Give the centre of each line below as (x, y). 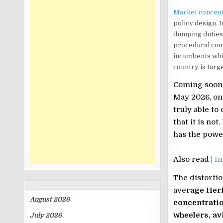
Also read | (194, 160)
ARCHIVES (130, 185)
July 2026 (46, 215)
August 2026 (50, 199)
